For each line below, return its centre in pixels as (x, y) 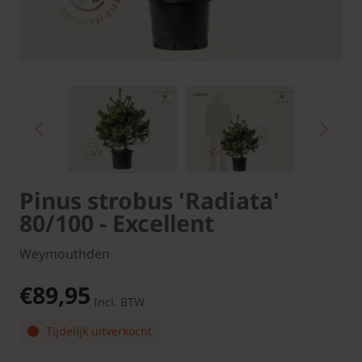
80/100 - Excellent (117, 223)
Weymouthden (65, 254)
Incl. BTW (119, 302)
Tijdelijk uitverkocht (97, 331)
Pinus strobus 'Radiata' (149, 201)
